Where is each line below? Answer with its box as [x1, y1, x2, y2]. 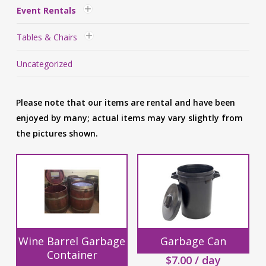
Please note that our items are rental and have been [15, 97, 235, 108]
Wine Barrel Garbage [18, 234, 126, 249]
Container [46, 248, 97, 262]
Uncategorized [16, 58, 72, 69]
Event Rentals [16, 5, 76, 16]
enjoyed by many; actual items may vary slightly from [15, 112, 243, 123]
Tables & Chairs [16, 31, 77, 43]
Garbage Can [160, 234, 226, 249]
